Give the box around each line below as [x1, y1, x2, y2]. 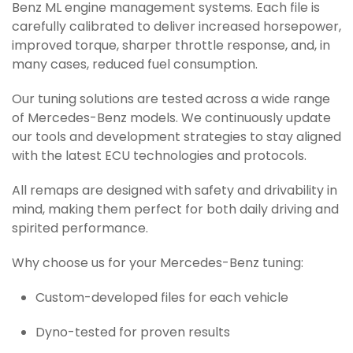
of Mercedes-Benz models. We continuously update [12, 109, 331, 129]
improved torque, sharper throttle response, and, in [12, 36, 330, 57]
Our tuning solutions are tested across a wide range [12, 90, 330, 110]
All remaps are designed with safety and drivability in [12, 181, 337, 202]
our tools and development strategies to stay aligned [12, 128, 341, 148]
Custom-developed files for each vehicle [35, 288, 288, 309]
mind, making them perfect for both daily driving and [12, 200, 339, 221]
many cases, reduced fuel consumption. [12, 55, 258, 76]
